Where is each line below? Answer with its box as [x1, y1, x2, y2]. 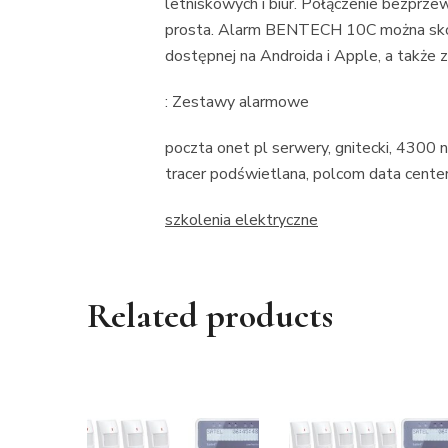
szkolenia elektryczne [165, 209, 318, 231]
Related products [87, 294, 333, 337]
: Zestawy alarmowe [165, 91, 309, 113]
